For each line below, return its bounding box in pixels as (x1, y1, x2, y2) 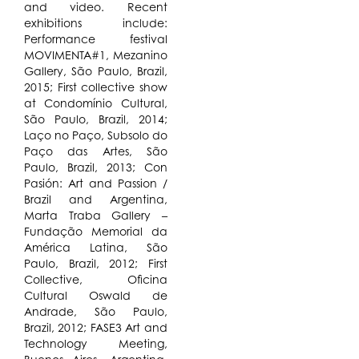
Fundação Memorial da (23, 224, 167, 238)
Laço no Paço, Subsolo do (23, 127, 167, 142)
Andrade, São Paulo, (23, 304, 167, 318)
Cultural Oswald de (23, 288, 167, 302)
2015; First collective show (23, 79, 167, 94)
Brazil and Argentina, (23, 192, 167, 206)
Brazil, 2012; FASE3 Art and (23, 320, 167, 334)
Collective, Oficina (23, 272, 167, 286)
